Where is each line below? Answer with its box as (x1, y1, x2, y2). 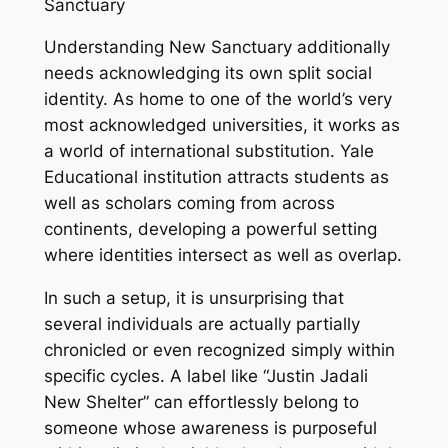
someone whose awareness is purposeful (43, 418, 377, 439)
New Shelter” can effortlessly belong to (43, 392, 359, 413)
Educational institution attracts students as (43, 167, 389, 188)
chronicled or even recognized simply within (43, 340, 395, 361)
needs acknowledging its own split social (43, 63, 372, 84)
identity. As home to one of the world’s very (43, 89, 392, 110)
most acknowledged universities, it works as (43, 115, 400, 136)
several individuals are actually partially (43, 314, 360, 335)
